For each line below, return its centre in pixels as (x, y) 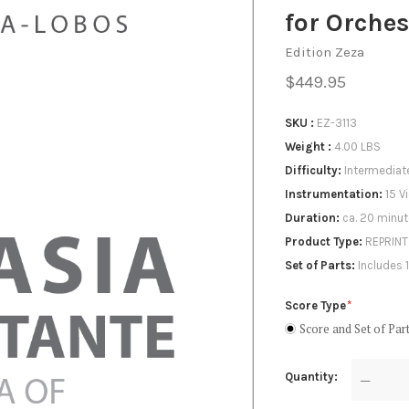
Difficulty (311, 170)
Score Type (316, 305)
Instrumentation (331, 194)
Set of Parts (318, 265)
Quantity (309, 377)
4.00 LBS (357, 147)
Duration (310, 218)
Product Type (321, 241)
